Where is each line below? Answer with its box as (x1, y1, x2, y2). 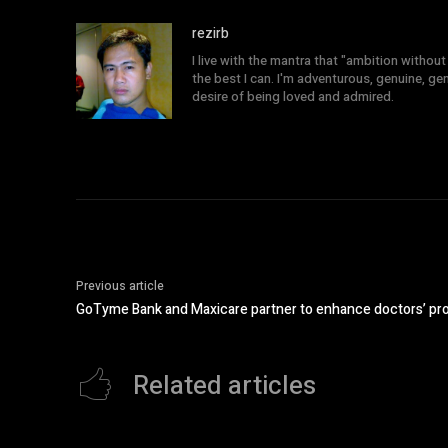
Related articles (133, 367, 316, 405)
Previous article (76, 277, 164, 295)
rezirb (192, 23, 229, 44)
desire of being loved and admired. (192, 87, 394, 106)
